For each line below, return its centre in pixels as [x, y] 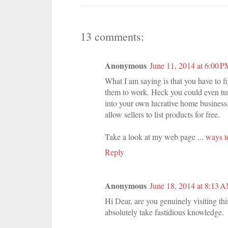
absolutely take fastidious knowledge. [164, 212]
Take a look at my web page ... [155, 136]
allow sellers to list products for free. [162, 114]
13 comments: [112, 36]
